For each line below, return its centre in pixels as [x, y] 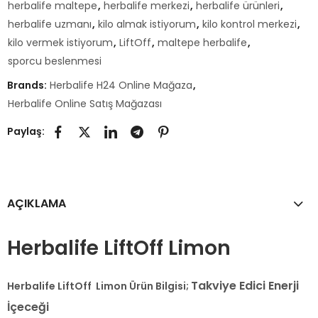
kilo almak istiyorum [147, 24]
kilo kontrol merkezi [250, 24]
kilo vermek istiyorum [60, 43]
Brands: [28, 86]
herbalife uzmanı [50, 24]
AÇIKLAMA [37, 204]
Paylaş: [26, 131]
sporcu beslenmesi [55, 61]
